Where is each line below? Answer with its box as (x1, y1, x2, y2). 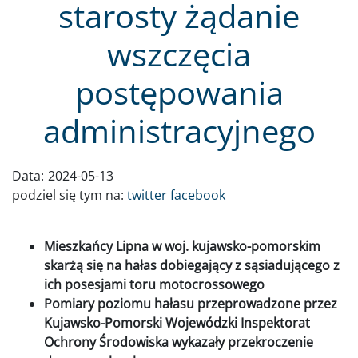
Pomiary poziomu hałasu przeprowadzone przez (44, 294, 337, 312)
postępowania (74, 70, 284, 114)
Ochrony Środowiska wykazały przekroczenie (44, 332, 313, 351)
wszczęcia (107, 31, 251, 76)
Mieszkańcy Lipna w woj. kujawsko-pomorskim (44, 237, 320, 255)
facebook (170, 185, 225, 204)
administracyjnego (42, 108, 316, 153)
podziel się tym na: (12, 185, 127, 204)
